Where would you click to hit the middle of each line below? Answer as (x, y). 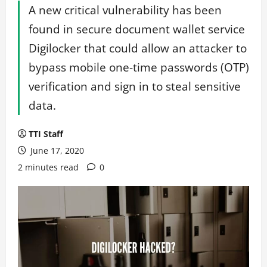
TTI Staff (46, 134)
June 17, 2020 (56, 150)
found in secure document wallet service (137, 29)
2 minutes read (48, 167)
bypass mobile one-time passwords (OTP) (139, 67)
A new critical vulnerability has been (125, 10)
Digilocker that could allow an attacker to (138, 48)
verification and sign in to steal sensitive (135, 86)
